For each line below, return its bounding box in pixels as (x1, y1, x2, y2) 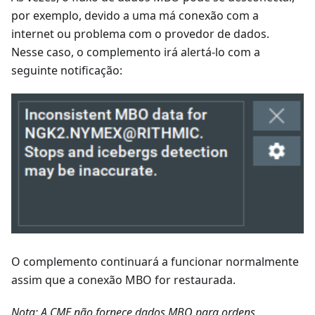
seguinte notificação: (11, 62, 122, 78)
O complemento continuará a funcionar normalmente (11, 253, 299, 269)
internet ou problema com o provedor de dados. (11, 25, 269, 41)
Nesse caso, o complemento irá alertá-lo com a (11, 44, 260, 60)
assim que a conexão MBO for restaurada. (11, 271, 236, 288)
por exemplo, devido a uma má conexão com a (11, 7, 259, 23)
